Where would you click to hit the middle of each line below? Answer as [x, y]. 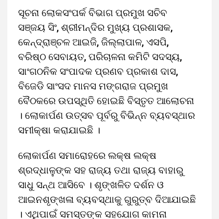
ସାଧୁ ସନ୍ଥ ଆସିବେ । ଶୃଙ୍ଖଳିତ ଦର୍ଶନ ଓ [91, 185]
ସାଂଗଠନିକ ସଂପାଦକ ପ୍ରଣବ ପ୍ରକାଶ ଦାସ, [98, 71]
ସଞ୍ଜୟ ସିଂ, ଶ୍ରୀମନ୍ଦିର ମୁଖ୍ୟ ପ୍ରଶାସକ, [95, 27]
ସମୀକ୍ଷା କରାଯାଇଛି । [59, 130]
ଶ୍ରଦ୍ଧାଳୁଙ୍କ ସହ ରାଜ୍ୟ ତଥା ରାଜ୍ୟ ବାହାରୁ [101, 170]
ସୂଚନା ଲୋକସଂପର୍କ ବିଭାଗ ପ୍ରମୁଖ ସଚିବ [93, 13]
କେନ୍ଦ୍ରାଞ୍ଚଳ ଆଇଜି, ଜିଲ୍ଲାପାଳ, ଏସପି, [93, 42]
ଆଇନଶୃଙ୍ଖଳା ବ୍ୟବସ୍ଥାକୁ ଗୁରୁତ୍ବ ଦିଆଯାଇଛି [107, 199]
